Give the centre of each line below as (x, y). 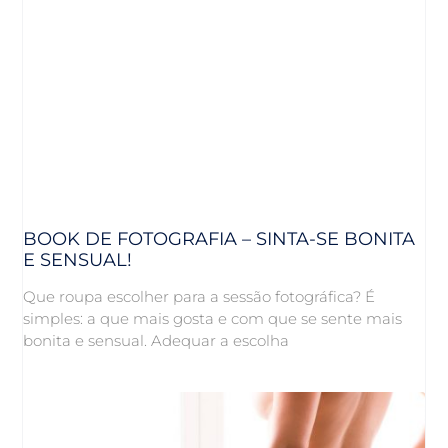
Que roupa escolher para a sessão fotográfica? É (199, 297)
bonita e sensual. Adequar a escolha (156, 341)
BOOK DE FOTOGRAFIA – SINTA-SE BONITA (219, 239)
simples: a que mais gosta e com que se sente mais (213, 319)
